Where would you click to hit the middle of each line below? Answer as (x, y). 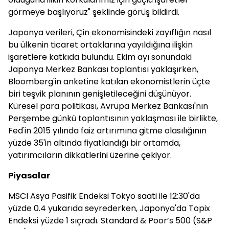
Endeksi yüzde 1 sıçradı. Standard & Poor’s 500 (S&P (110, 221)
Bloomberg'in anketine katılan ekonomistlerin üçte (109, 82)
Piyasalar (29, 176)
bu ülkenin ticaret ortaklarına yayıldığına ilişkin (100, 45)
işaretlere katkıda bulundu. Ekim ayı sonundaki (100, 57)
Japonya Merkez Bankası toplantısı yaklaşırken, (103, 69)
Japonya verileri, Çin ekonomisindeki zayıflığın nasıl (110, 32)
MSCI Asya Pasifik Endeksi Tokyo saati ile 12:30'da (104, 196)
